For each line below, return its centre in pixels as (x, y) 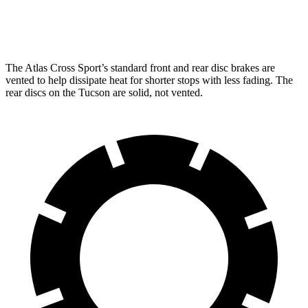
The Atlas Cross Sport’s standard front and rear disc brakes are (140, 67)
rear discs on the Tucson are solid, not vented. (104, 92)
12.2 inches (156, 23)
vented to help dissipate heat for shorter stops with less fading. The (149, 80)
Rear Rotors (86, 23)
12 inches (224, 23)
